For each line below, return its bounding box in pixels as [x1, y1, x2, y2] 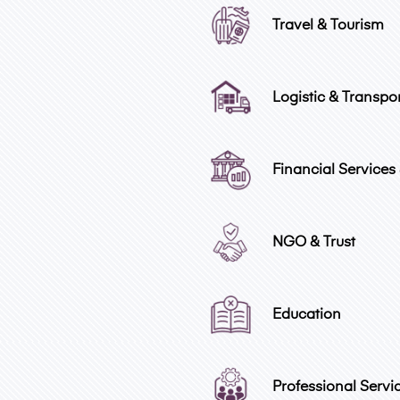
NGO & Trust [269, 235, 355, 250]
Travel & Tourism [269, 18, 384, 33]
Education [269, 307, 341, 322]
